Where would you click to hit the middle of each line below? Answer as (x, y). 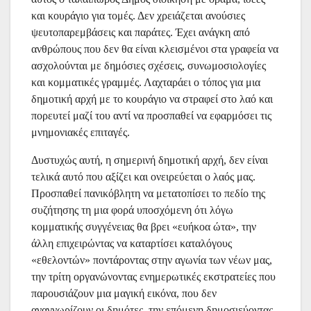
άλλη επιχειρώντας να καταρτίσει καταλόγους (132, 243)
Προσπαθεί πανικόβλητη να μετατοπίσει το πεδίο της (148, 193)
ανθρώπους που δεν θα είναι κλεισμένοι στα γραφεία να (155, 49)
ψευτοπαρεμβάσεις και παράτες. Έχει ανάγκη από (141, 32)
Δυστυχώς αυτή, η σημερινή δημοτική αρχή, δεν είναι (150, 160)
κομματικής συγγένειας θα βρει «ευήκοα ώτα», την (144, 226)
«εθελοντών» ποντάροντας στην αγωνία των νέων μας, (152, 260)
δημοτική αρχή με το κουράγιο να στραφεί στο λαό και (152, 99)
